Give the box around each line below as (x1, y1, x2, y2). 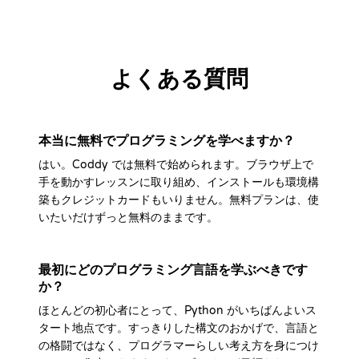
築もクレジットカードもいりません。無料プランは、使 (38, 193, 319, 207)
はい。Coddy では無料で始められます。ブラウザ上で (38, 158, 313, 171)
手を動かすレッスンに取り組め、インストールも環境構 (38, 175, 319, 189)
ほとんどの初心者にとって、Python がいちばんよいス (38, 304, 317, 317)
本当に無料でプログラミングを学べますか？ (38, 133, 295, 149)
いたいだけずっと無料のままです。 (38, 211, 218, 224)
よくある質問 (111, 66, 248, 93)
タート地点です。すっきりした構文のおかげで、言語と (38, 321, 319, 335)
